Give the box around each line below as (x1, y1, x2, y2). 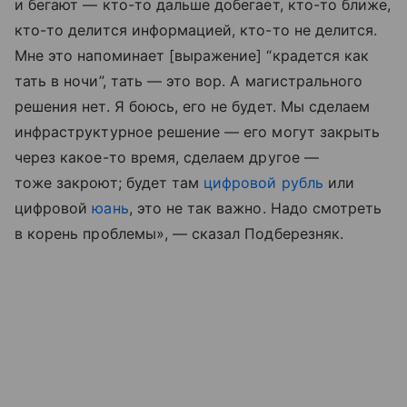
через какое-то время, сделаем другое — (15, 147, 319, 166)
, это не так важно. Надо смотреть (128, 198, 382, 217)
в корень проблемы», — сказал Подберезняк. (15, 223, 343, 243)
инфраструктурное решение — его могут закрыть (15, 122, 381, 141)
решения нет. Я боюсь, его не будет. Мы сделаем (15, 96, 371, 115)
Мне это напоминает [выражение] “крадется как (15, 45, 370, 65)
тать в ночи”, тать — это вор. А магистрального (15, 71, 363, 90)
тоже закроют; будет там (15, 173, 204, 192)
